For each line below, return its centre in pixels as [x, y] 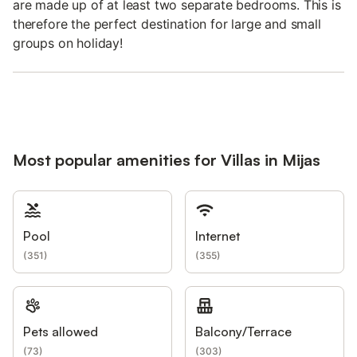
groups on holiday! [68, 43]
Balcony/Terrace [243, 331]
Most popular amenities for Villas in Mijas [167, 159]
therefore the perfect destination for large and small [167, 24]
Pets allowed [61, 331]
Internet [218, 235]
